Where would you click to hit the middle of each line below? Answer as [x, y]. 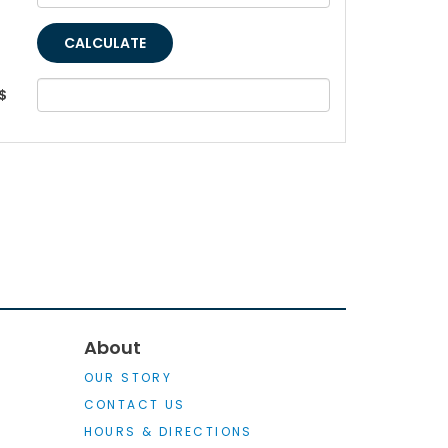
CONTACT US [134, 405]
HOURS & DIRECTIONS [168, 432]
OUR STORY [128, 378]
